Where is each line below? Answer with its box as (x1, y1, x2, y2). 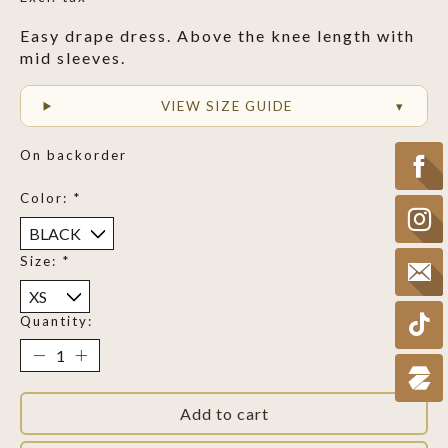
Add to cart (179, 403, 269, 423)
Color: (20, 189, 73, 206)
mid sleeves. (20, 48, 126, 68)
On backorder (20, 147, 127, 164)
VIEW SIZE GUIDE (160, 98, 294, 115)
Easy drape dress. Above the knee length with (20, 26, 415, 46)
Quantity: (20, 312, 93, 329)
